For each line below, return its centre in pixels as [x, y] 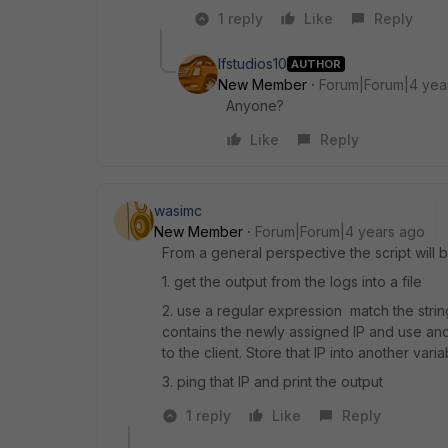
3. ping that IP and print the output [272, 381]
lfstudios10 [252, 63]
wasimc [178, 210]
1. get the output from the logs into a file [292, 281]
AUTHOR [316, 63]
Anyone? [255, 105]
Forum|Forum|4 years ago [340, 231]
